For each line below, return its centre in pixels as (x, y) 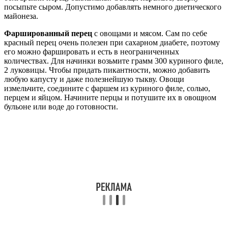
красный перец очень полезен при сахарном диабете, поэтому (112, 42)
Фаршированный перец (48, 33)
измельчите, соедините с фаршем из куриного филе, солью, (107, 88)
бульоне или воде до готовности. (61, 106)
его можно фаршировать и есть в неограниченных (92, 51)
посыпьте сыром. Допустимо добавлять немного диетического (113, 7)
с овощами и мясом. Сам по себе (150, 33)
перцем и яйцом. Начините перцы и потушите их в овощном (110, 97)
